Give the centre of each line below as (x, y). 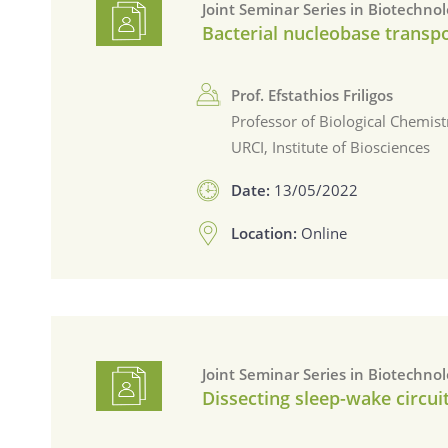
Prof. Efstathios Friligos (312, 94)
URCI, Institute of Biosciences (331, 146)
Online (324, 233)
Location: (266, 233)
